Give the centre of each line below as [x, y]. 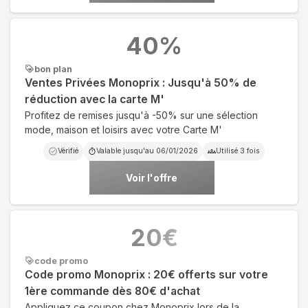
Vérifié [68, 151]
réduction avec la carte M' [95, 99]
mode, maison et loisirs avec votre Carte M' [123, 129]
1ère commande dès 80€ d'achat [112, 291]
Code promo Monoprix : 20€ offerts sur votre [146, 274]
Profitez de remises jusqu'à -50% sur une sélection [141, 115]
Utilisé [228, 151]
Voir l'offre [152, 177]
